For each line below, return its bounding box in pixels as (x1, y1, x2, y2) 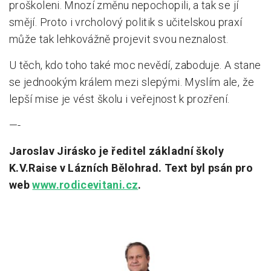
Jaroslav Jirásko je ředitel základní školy (9, 144, 224, 157)
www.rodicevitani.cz (32, 178, 139, 191)
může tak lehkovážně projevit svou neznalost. (9, 32, 229, 45)
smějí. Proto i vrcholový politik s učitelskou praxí (9, 15, 243, 28)
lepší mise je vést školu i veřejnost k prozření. (9, 92, 230, 105)
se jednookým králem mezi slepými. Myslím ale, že (9, 75, 255, 88)
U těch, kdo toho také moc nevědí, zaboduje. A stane (9, 58, 261, 71)
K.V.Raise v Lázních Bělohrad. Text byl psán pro (9, 161, 253, 174)
